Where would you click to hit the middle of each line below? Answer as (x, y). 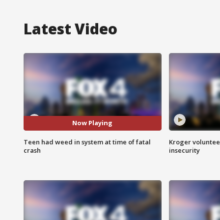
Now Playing (93, 123)
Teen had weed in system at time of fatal (87, 142)
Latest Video (70, 28)
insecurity (184, 150)
